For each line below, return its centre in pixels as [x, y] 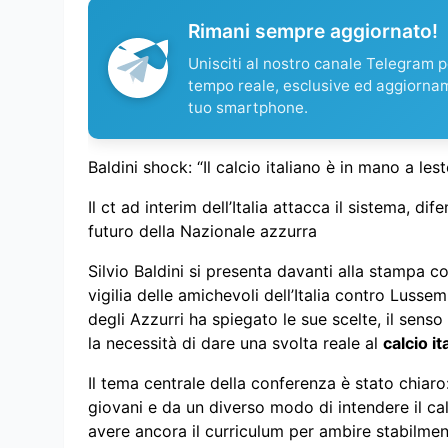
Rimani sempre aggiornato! [313, 30]
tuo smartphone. [248, 107]
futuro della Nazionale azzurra [202, 230]
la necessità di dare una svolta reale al [235, 342]
